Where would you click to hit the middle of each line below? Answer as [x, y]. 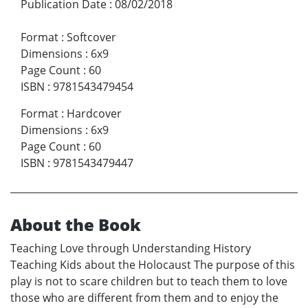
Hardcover [94, 113]
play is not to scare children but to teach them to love [149, 281]
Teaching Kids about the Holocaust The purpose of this [153, 264]
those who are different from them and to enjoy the [144, 297]
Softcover [91, 37]
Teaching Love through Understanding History [131, 248]
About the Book [76, 224]
